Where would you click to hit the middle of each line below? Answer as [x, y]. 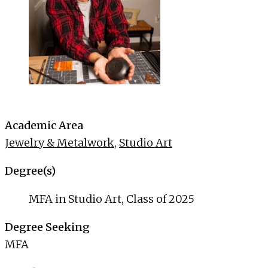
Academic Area [44, 126]
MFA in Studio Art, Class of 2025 [112, 199]
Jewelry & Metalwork [60, 143]
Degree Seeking [47, 227]
